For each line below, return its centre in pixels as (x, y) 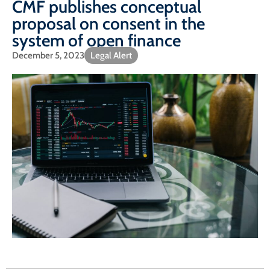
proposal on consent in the (108, 24)
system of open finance (96, 41)
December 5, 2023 (48, 56)
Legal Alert (111, 56)
